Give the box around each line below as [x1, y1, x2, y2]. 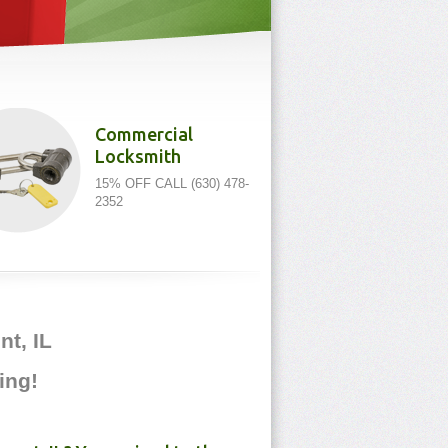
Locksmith [95, 146, 181, 166]
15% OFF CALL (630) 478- [95, 176, 249, 191]
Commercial [95, 124, 193, 144]
